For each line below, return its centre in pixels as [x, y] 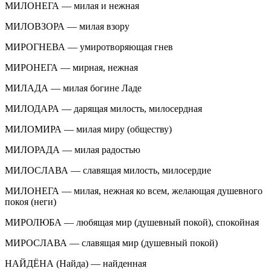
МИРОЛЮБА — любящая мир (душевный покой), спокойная [132, 222]
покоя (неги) [31, 201]
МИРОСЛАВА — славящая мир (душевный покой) [111, 243]
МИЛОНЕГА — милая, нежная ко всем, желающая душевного [134, 191]
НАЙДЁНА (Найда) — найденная [76, 263]
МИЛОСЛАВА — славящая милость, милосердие [108, 170]
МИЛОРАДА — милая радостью [73, 149]
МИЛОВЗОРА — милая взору [67, 26]
